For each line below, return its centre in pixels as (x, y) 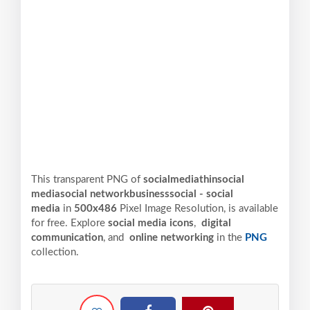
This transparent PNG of (87, 180)
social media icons (151, 224)
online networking (170, 238)
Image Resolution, (185, 209)
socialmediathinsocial (194, 180)
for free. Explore (70, 224)
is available (253, 209)
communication (67, 238)
